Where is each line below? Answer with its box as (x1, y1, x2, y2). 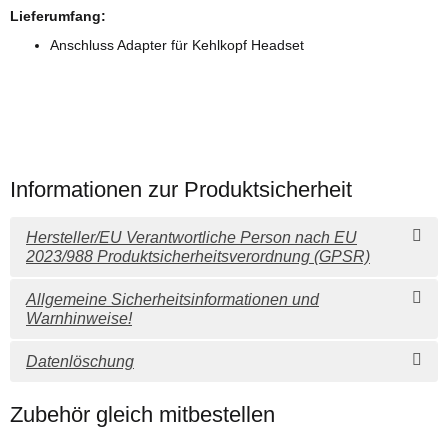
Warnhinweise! (26, 310, 132, 327)
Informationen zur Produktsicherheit (10, 177, 352, 203)
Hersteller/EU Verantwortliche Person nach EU (26, 229, 357, 246)
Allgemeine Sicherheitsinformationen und (26, 291, 319, 308)
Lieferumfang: (10, 7, 106, 24)
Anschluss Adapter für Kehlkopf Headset (50, 37, 304, 54)
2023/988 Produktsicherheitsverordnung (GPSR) (26, 248, 370, 265)
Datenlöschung (26, 353, 134, 370)
